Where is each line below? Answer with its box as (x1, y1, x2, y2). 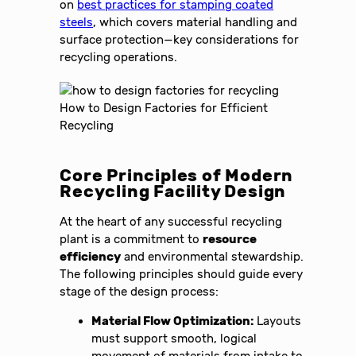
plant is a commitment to (60, 231, 203, 246)
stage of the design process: (60, 284, 219, 299)
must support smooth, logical (91, 331, 257, 346)
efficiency (60, 249, 122, 264)
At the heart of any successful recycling (60, 214, 283, 229)
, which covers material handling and (93, 14, 298, 29)
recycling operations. (60, 49, 178, 64)
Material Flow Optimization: (91, 313, 254, 328)
